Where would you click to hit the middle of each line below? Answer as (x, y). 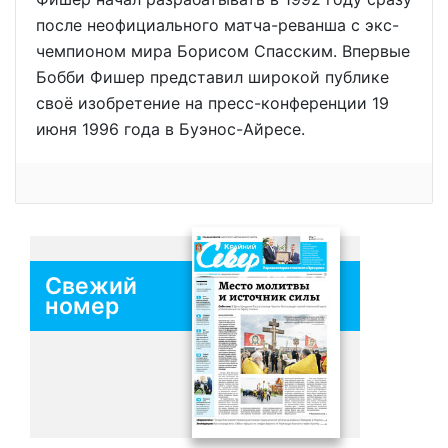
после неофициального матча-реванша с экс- (217, 25)
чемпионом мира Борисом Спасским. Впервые (223, 51)
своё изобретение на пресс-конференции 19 (212, 103)
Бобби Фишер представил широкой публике (212, 77)
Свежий (91, 285)
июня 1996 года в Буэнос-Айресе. (170, 129)
